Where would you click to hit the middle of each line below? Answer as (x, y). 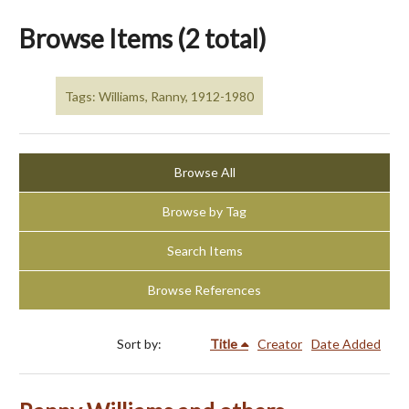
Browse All (204, 173)
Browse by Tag (204, 212)
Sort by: (141, 344)
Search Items (204, 251)
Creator (280, 344)
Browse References (204, 290)
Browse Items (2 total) (143, 38)
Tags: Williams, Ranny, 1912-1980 (159, 96)
